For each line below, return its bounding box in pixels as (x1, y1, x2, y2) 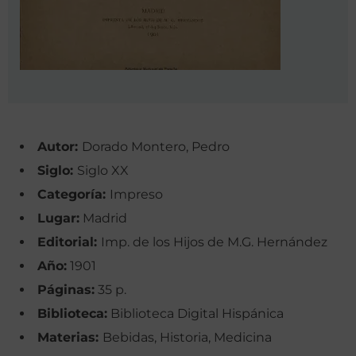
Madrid (79, 211, 127, 226)
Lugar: (37, 211, 79, 226)
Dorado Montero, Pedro (82, 139, 230, 155)
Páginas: (37, 282, 95, 298)
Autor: (37, 139, 82, 155)
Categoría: (37, 187, 110, 203)
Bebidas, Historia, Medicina (103, 330, 272, 346)
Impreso (110, 187, 163, 203)
